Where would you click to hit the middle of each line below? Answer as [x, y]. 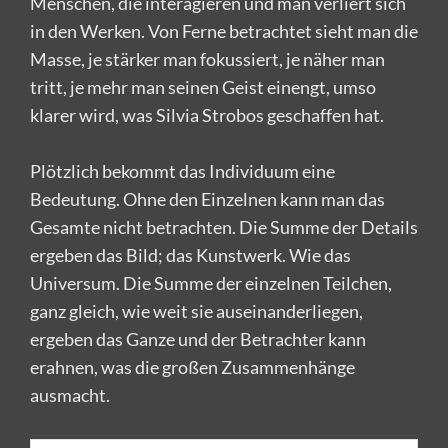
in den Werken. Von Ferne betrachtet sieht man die [224, 30]
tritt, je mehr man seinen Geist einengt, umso [203, 86]
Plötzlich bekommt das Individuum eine [182, 170]
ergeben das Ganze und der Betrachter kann [198, 338]
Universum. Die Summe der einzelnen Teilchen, [211, 282]
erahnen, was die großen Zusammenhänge [192, 366]
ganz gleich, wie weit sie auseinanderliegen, [196, 310]
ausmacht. [70, 394]
